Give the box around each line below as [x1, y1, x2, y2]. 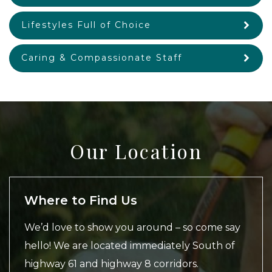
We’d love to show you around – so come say [24, 222, 240, 234]
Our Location [70, 138, 202, 165]
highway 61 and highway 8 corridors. [24, 258, 199, 270]
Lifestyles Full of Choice [21, 19, 151, 31]
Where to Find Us [24, 193, 137, 208]
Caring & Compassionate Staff [21, 52, 182, 64]
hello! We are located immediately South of [24, 240, 235, 252]
